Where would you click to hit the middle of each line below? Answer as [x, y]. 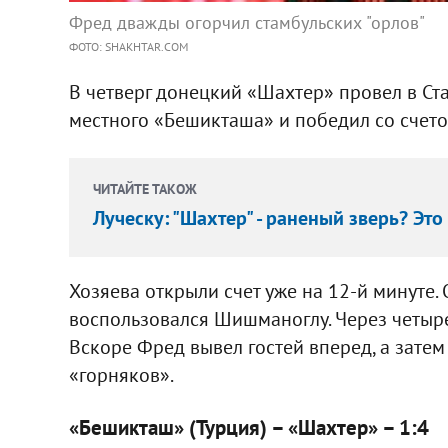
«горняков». [121, 374]
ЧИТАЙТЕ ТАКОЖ [144, 188]
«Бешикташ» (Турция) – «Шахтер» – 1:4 [248, 427]
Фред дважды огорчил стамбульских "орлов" [246, 22]
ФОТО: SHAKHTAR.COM [128, 46]
